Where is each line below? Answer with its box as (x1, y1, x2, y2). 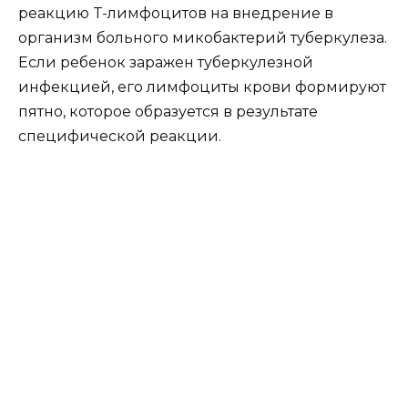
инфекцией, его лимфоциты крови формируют (18, 77, 386, 96)
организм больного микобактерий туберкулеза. (18, 28, 387, 46)
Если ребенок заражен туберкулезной (18, 53, 313, 71)
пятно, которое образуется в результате (18, 102, 318, 120)
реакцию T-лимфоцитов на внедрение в (18, 4, 333, 22)
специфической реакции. (18, 127, 221, 145)
